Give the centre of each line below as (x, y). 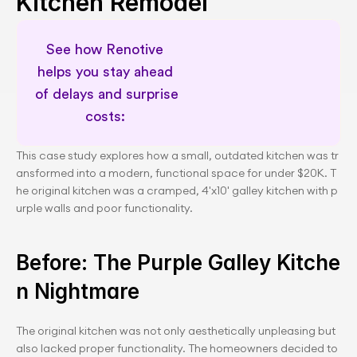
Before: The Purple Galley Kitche (178, 263)
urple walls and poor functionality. (104, 208)
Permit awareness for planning (250, 128)
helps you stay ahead (105, 72)
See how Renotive (105, 49)
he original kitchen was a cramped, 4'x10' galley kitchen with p (177, 190)
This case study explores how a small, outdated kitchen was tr (177, 155)
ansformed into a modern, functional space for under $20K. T (176, 173)
